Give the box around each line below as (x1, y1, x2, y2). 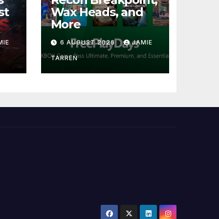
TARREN (50, 54, 78, 62)
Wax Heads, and (50, 5, 143, 20)
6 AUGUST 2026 (60, 39, 117, 46)
